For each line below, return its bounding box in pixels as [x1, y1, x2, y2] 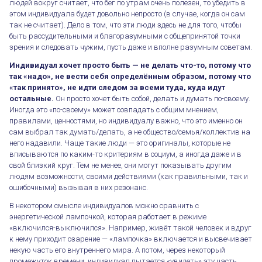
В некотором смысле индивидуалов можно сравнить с [9, 201, 199, 210]
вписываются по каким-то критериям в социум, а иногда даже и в [9, 149, 242, 158]
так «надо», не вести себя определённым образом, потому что [9, 71, 251, 81]
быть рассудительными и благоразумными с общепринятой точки [9, 31, 240, 40]
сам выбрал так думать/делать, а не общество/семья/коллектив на [9, 127, 250, 136]
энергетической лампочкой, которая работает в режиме [9, 212, 206, 221]
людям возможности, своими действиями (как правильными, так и [9, 171, 248, 181]
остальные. [9, 94, 54, 103]
